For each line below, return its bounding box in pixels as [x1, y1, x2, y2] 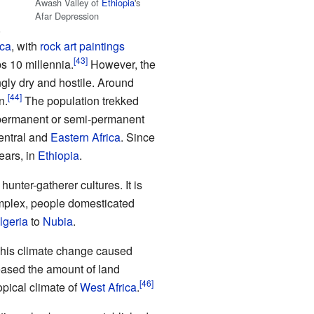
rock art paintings [39, 37, 125, 54]
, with [11, 37, 40, 54]
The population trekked [21, 92, 139, 109]
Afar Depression [35, 9, 100, 23]
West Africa [79, 278, 137, 295]
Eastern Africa [50, 128, 121, 145]
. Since [120, 128, 155, 145]
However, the [87, 55, 156, 72]
